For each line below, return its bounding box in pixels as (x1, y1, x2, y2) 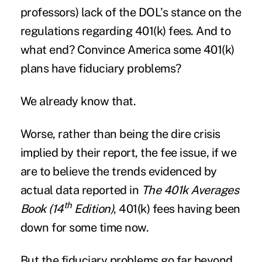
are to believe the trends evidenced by (20, 164, 217, 178)
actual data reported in (20, 182, 142, 197)
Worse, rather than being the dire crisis (20, 126, 220, 141)
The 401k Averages (141, 182, 239, 197)
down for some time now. (20, 220, 149, 235)
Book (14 (20, 201, 64, 216)
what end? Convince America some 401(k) (20, 42, 235, 57)
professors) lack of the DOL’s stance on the (20, 5, 242, 19)
